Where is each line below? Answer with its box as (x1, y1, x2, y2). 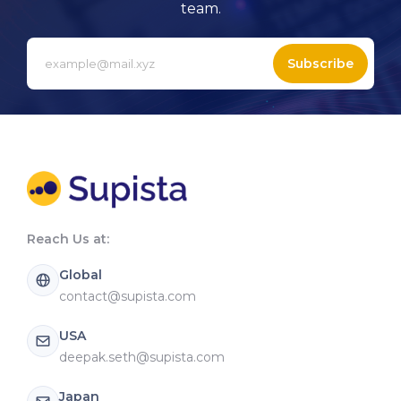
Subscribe (287, 55, 354, 72)
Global (59, 266, 102, 283)
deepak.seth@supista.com (59, 348, 225, 365)
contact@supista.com (59, 287, 196, 304)
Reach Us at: (27, 230, 109, 247)
